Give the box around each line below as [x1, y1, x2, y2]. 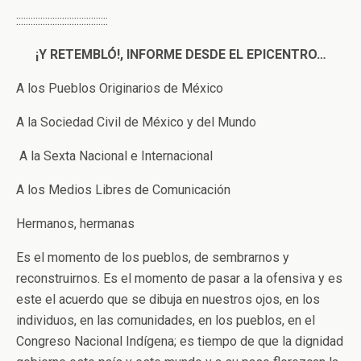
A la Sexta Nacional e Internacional [16, 148, 213, 164]
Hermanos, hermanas [16, 216, 135, 231]
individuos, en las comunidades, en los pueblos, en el [16, 313, 315, 328]
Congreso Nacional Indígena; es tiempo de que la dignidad [16, 334, 343, 349]
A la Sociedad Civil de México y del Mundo [16, 114, 256, 130]
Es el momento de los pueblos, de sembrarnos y [16, 250, 289, 265]
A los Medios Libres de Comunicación [16, 182, 230, 197]
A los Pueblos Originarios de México [16, 81, 223, 96]
